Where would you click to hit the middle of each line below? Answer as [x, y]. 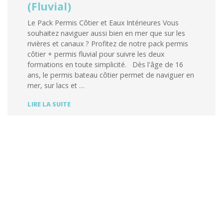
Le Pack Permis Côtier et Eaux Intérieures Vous [103, 23]
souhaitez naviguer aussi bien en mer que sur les [106, 33]
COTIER [82, 111]
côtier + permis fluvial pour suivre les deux [96, 54]
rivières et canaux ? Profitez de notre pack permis [108, 44]
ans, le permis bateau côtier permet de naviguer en [111, 75]
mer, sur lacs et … [56, 86]
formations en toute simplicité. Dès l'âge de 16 [105, 65]
